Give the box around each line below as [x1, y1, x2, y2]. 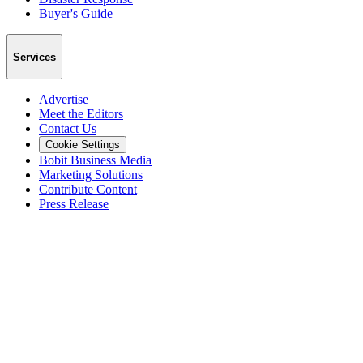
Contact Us [39, 122, 96, 136]
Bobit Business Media [39, 153, 152, 168]
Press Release [39, 197, 109, 211]
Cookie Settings [45, 139, 120, 152]
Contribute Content [39, 182, 137, 197]
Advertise [39, 92, 88, 107]
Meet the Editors [39, 107, 123, 122]
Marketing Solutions [39, 168, 143, 182]
